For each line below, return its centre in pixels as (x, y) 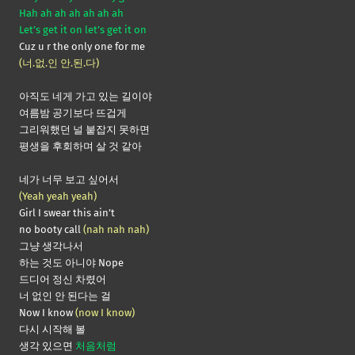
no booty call (51, 230)
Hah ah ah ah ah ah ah (71, 13)
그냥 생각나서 (51, 246)
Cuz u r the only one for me (82, 47)
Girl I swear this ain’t (67, 213)
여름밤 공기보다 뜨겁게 (73, 113)
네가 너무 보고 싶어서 (69, 180)
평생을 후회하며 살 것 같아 (80, 147)
